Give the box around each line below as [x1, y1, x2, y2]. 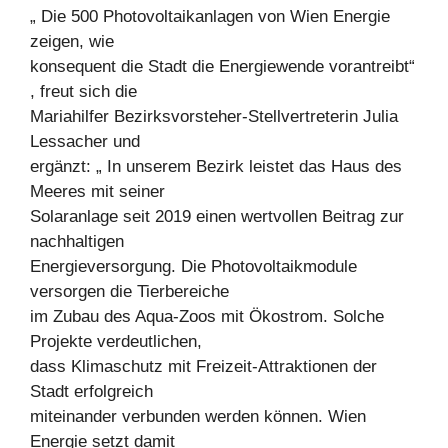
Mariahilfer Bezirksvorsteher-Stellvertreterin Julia [30, 106, 398, 126]
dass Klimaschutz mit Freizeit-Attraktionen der [30, 356, 377, 376]
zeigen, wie [30, 31, 114, 51]
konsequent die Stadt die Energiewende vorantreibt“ [30, 56, 415, 76]
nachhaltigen [30, 231, 124, 251]
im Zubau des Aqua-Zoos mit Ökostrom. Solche [30, 306, 384, 326]
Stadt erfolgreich [30, 381, 153, 401]
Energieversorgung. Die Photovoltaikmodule [30, 256, 357, 276]
